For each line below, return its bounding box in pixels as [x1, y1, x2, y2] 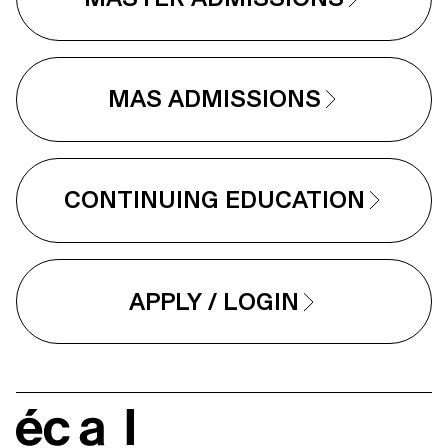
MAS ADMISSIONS [107, 84, 321, 114]
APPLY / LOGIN [129, 286, 299, 316]
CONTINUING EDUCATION [63, 185, 365, 215]
